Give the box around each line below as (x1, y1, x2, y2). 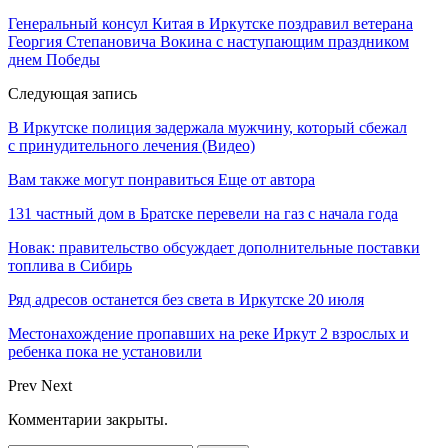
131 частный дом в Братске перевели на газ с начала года (8, 205, 398, 223)
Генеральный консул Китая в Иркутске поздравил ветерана (8, 15, 413, 33)
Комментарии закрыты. (8, 411, 168, 429)
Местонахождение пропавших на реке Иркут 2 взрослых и (8, 325, 409, 343)
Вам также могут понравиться (8, 171, 214, 189)
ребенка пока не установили (8, 343, 202, 361)
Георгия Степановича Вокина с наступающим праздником (8, 33, 409, 51)
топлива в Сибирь (8, 257, 132, 275)
